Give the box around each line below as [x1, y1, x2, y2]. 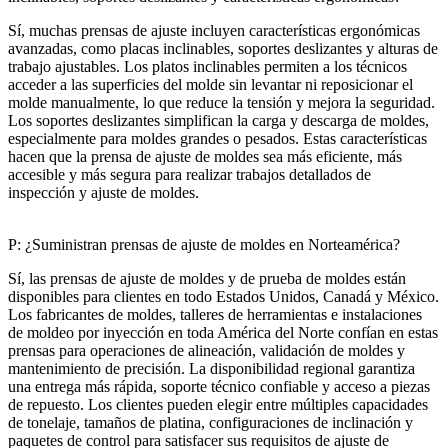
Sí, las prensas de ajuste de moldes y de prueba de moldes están [8, 269, 406, 287]
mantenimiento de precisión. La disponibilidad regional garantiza [8, 359, 415, 377]
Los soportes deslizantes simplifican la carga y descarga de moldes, [8, 111, 429, 129]
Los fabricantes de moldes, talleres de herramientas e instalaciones [8, 305, 422, 323]
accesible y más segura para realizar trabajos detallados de [8, 165, 371, 183]
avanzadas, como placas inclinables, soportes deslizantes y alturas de [8, 39, 438, 57]
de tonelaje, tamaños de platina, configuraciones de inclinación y [8, 413, 413, 431]
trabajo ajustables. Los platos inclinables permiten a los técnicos [8, 57, 407, 75]
